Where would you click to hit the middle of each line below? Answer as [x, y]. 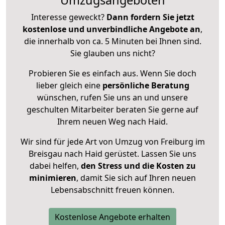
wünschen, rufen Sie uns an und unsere [113, 98]
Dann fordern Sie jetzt [150, 17]
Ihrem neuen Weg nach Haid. [113, 122]
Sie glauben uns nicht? [113, 53]
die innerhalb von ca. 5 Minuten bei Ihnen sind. [113, 41]
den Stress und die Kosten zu [137, 166]
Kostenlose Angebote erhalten [113, 217]
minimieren [53, 178]
